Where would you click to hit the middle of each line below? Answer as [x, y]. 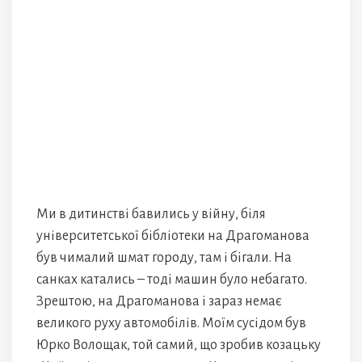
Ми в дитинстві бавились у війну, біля [151, 214]
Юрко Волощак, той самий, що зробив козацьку [179, 345]
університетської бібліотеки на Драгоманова [173, 236]
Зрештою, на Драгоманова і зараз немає [159, 301]
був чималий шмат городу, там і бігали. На [164, 258]
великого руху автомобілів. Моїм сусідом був [171, 323]
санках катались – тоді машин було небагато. [172, 280]
